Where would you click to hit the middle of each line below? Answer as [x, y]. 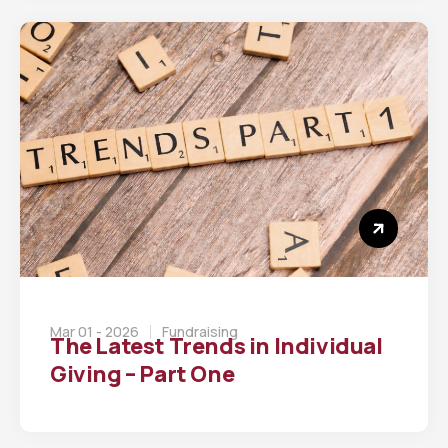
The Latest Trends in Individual [216, 345]
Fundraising [200, 331]
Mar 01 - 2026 [94, 331]
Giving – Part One [142, 373]
